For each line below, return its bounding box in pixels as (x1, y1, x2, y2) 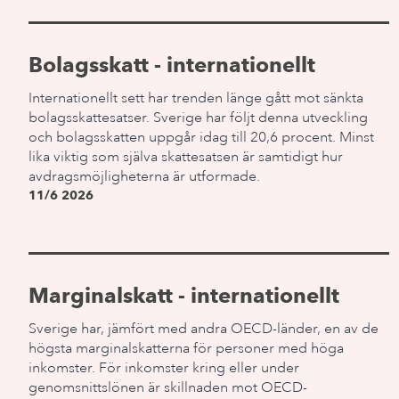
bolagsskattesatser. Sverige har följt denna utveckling (28, 109, 368, 126)
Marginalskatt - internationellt (28, 282, 339, 308)
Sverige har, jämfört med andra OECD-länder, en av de (28, 320, 379, 338)
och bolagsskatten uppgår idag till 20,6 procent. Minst (28, 128, 374, 146)
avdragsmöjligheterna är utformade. (28, 167, 260, 185)
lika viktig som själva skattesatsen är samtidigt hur (28, 148, 343, 166)
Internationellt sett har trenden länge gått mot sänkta (28, 89, 363, 107)
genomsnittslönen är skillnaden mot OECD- (28, 379, 307, 396)
